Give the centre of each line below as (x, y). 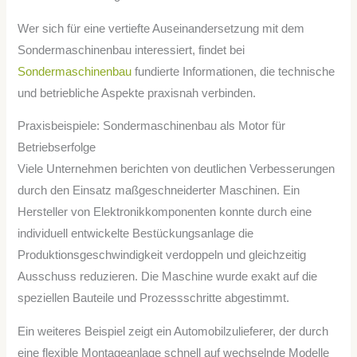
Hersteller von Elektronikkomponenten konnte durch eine (165, 212)
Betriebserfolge (57, 148)
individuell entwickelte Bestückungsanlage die (136, 234)
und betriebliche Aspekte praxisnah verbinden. (137, 93)
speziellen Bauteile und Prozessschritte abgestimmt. (154, 298)
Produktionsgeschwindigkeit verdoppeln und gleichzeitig (162, 255)
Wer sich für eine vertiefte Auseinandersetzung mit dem (161, 28)
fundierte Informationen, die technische (233, 71)
